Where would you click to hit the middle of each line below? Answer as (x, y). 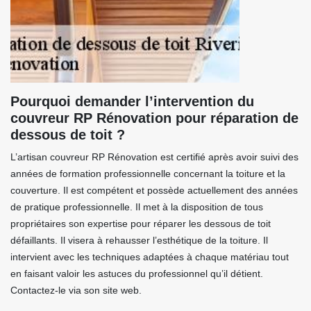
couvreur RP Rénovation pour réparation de (154, 118)
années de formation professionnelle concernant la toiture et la (148, 174)
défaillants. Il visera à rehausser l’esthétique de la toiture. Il (139, 240)
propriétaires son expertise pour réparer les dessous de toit (141, 224)
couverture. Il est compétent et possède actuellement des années (154, 190)
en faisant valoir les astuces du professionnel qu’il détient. (137, 274)
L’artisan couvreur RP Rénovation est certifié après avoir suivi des (154, 157)
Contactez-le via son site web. (76, 290)
